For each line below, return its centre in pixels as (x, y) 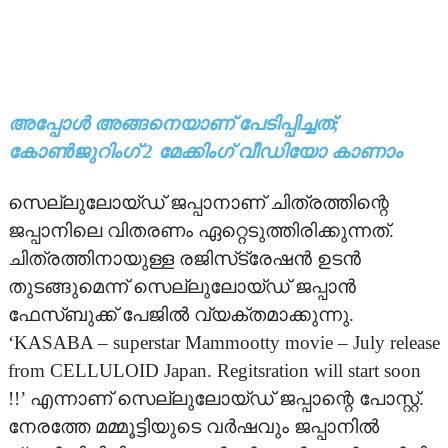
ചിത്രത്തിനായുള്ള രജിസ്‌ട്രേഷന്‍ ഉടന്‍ (184, 258)
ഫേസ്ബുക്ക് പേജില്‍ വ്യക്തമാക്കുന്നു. (181, 314)
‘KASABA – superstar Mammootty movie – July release (224, 342)
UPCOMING (55, 93)
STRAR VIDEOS (69, 191)
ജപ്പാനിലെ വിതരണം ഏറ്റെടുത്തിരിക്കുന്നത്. (201, 230)
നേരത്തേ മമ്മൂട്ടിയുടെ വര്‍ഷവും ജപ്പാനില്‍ (193, 426)
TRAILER (47, 240)
